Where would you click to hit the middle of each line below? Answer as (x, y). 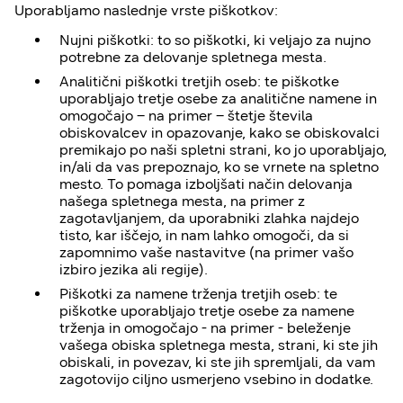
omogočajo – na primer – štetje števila (186, 116)
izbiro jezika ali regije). (134, 269)
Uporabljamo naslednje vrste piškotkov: (146, 10)
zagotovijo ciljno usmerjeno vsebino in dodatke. (216, 379)
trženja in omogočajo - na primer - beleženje (205, 328)
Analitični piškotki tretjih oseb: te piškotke (199, 81)
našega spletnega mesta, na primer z (182, 201)
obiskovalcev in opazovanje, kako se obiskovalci (219, 133)
